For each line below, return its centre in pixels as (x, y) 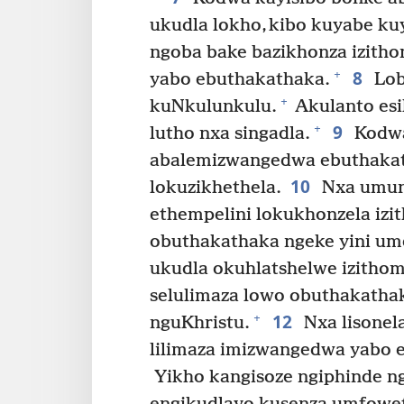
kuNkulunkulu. (213, 106)
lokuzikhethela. (216, 188)
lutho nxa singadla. (230, 133)
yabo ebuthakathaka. (240, 79)
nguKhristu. (200, 323)
